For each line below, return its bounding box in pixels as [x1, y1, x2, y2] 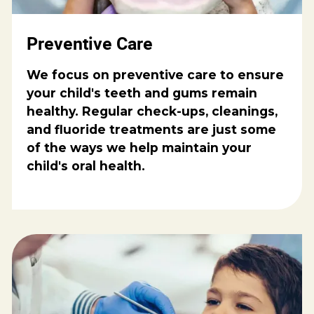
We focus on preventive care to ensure [27, 67, 285, 83]
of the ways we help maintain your [27, 140, 252, 156]
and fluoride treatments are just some [27, 122, 277, 137]
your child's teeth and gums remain [27, 86, 258, 101]
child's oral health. [27, 158, 146, 174]
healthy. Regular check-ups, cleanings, [27, 104, 278, 119]
